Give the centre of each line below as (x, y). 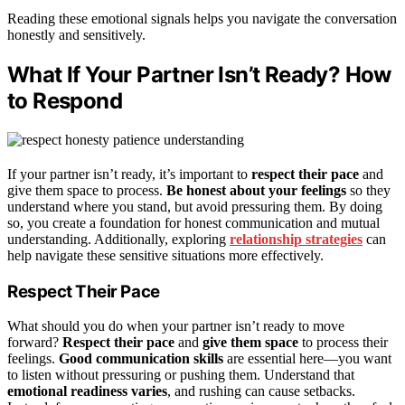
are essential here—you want (307, 359)
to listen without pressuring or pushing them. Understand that (181, 375)
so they (368, 191)
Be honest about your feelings (256, 191)
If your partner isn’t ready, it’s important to (129, 174)
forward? (35, 343)
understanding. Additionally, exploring (118, 240)
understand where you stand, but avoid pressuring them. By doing (195, 207)
